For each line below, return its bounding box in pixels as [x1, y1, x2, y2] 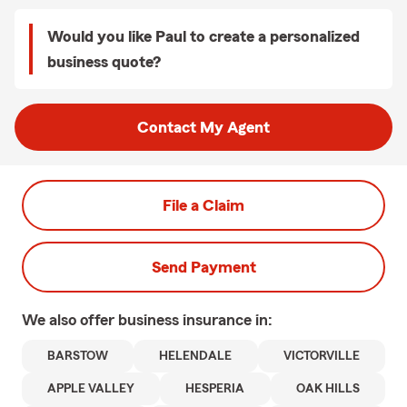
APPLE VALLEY [47, 382, 135, 395]
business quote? [47, 54, 161, 70]
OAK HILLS [295, 382, 360, 395]
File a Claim [163, 197, 244, 213]
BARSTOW [47, 350, 109, 362]
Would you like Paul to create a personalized [47, 28, 360, 45]
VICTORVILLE [283, 350, 360, 362]
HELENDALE [159, 350, 233, 362]
